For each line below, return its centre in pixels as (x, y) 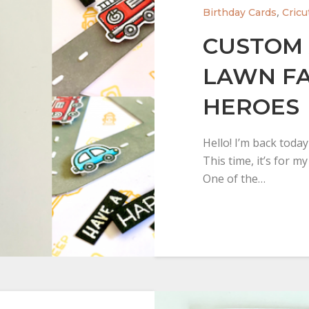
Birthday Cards (239, 12)
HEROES (251, 107)
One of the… (234, 179)
